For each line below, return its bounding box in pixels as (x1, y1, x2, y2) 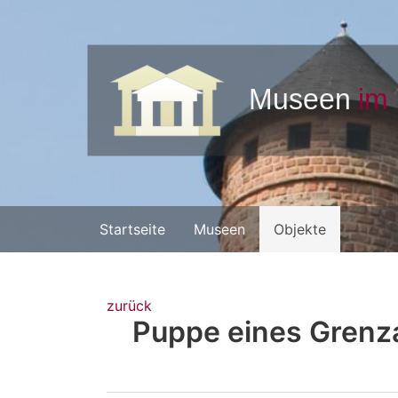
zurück (107, 296, 152, 314)
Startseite (99, 219, 165, 238)
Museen (194, 219, 245, 238)
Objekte (274, 219, 326, 238)
